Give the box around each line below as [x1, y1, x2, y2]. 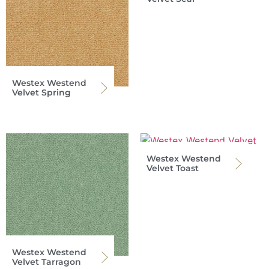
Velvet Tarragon [12, 256, 81, 268]
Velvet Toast [147, 163, 199, 174]
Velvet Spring [12, 87, 71, 98]
